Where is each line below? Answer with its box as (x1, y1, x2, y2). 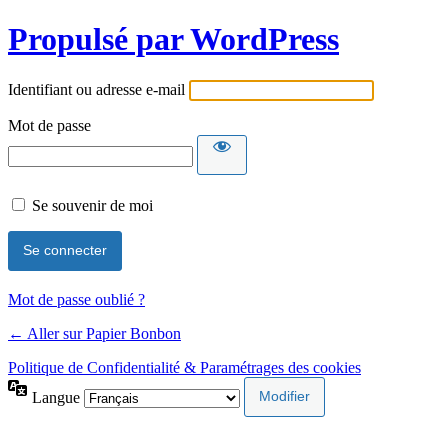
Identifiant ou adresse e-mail (8, 80, 185, 98)
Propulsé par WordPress (8, 21, 339, 58)
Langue (32, 388, 84, 406)
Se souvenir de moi (32, 196, 153, 214)
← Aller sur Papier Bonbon (8, 324, 181, 342)
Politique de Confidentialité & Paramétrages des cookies (8, 358, 361, 376)
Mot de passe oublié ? (8, 290, 145, 308)
